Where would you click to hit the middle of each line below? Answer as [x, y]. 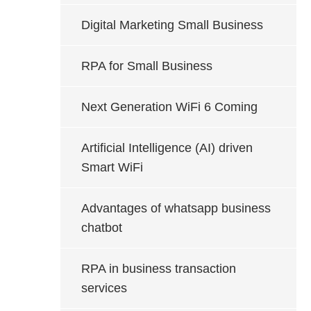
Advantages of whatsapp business [176, 208]
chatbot [102, 228]
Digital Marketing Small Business [172, 25]
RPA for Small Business [147, 66]
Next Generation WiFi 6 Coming [169, 107]
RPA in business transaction [159, 269]
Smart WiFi [112, 167]
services [104, 288]
